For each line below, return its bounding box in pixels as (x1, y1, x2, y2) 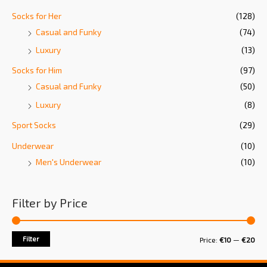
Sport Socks (12, 120, 56, 131)
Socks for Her (12, 10, 61, 21)
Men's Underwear (36, 156, 101, 167)
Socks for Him (12, 65, 62, 76)
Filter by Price (12, 195, 88, 210)
